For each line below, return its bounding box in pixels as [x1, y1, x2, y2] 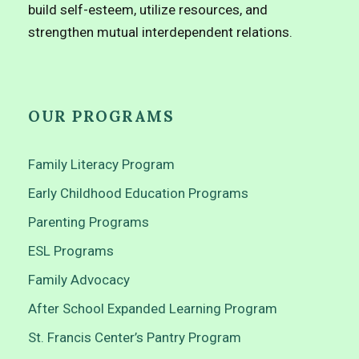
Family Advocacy [28, 272, 130, 288]
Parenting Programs [28, 214, 149, 231]
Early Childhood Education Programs [28, 185, 248, 202]
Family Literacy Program [28, 156, 175, 173]
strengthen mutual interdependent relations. [28, 24, 292, 41]
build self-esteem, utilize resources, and [28, 2, 268, 18]
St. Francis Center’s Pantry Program [28, 329, 241, 346]
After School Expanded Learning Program [28, 301, 277, 317]
